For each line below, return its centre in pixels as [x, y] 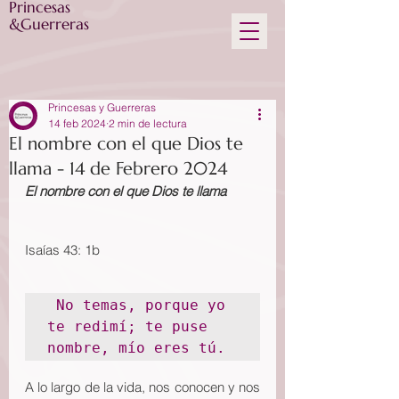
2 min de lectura [148, 123]
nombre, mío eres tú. [136, 348]
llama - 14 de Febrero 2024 [118, 169]
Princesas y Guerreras [102, 107]
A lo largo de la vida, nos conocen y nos [142, 387]
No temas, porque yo [136, 305]
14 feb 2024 [77, 123]
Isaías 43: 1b [62, 250]
